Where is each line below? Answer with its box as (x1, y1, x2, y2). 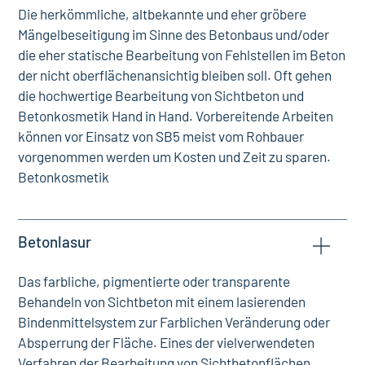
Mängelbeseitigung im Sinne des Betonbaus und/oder (18, 26, 330, 42)
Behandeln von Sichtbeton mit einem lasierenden (18, 293, 306, 310)
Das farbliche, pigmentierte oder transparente (18, 273, 291, 290)
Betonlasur (18, 232, 92, 252)
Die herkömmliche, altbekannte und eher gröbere (18, 6, 307, 22)
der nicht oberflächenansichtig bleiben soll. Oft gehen (18, 67, 332, 83)
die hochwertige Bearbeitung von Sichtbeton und (18, 87, 305, 103)
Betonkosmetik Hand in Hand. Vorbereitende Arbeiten (18, 108, 334, 124)
